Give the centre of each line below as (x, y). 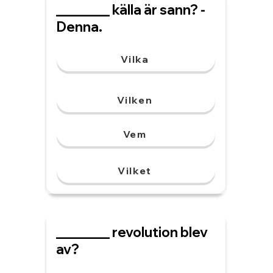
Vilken (135, 100)
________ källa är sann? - (131, 10)
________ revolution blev (132, 232)
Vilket (135, 171)
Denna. (79, 27)
